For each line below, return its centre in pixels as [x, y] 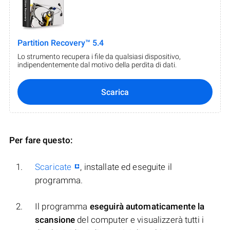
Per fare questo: [41, 140]
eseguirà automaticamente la [147, 207]
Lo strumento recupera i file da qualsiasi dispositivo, [99, 57]
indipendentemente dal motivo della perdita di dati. [97, 65]
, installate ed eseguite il [126, 167]
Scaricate [53, 167]
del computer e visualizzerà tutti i [140, 220]
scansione [55, 220]
